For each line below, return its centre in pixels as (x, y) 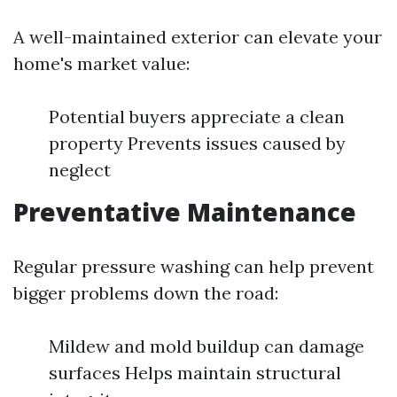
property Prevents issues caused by (197, 143)
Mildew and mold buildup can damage (206, 346)
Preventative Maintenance (185, 212)
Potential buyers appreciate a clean (197, 117)
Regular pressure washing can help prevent (194, 266)
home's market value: (101, 63)
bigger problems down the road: (146, 293)
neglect (80, 170)
